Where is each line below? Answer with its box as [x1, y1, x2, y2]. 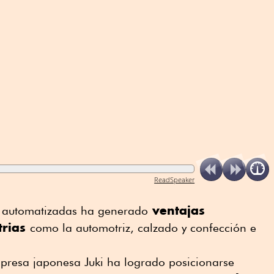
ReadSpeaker [154, 175, 195, 185]
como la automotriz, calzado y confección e [30, 220, 256, 234]
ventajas [148, 202, 205, 218]
